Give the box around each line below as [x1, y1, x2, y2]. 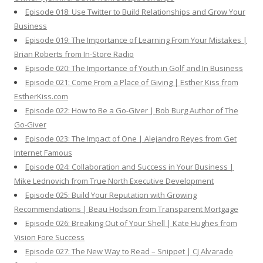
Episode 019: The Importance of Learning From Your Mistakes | [25, 34, 247, 45]
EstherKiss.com [14, 90, 68, 102]
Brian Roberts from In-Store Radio [14, 48, 134, 59]
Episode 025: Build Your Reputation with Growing [25, 189, 197, 200]
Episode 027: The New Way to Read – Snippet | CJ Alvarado [25, 245, 233, 257]
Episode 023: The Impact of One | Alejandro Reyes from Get [25, 133, 237, 144]
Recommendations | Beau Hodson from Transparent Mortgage [14, 203, 238, 214]
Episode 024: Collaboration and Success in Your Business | [25, 161, 234, 172]
